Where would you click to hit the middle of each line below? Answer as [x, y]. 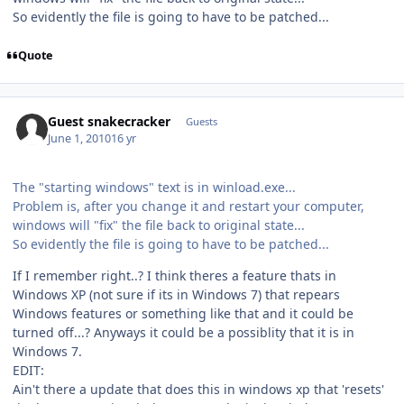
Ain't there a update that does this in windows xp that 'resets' [198, 389]
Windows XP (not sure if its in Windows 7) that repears [176, 294]
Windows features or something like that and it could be [183, 313]
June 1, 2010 [80, 138]
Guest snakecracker [110, 122]
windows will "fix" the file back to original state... [159, 225]
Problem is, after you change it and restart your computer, [188, 206]
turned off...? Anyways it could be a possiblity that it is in [184, 332]
